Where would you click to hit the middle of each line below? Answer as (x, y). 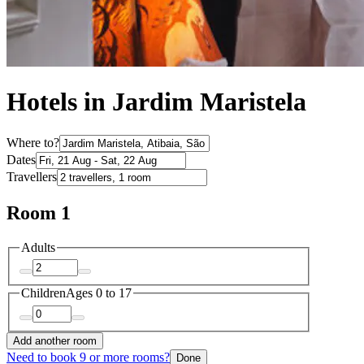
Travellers (32, 176)
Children (43, 293)
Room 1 (39, 212)
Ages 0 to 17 (99, 293)
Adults (38, 247)
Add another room (55, 340)
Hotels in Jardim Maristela (156, 102)
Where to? (33, 142)
